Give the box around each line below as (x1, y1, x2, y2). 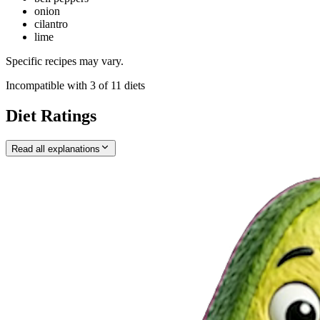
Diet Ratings (6, 106, 96, 125)
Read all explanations (11, 143, 100, 154)
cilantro (34, 18, 68, 31)
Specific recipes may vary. (6, 55, 124, 68)
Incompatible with (6, 79, 90, 92)
